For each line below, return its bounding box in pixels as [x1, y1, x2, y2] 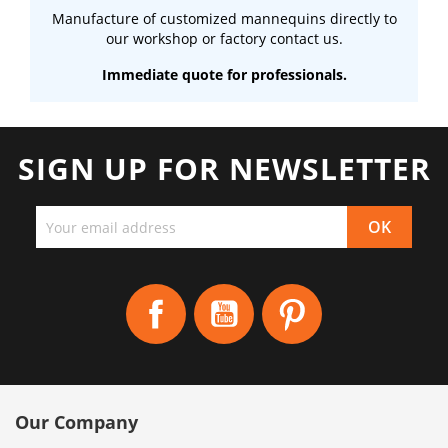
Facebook [186, 284, 248, 303]
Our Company [15, 410, 138, 434]
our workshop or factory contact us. [105, 29, 343, 48]
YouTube [254, 284, 313, 303]
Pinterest [322, 284, 382, 303]
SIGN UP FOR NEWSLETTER [17, 148, 431, 189]
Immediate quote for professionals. [101, 65, 347, 84]
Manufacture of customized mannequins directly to [51, 9, 397, 28]
